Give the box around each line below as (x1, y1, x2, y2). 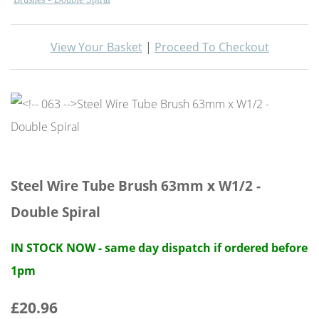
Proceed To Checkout (154, 38, 269, 55)
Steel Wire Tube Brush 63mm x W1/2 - (11, 176, 261, 194)
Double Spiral (11, 202, 100, 221)
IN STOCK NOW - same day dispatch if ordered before (11, 239, 308, 256)
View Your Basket (50, 38, 142, 55)
